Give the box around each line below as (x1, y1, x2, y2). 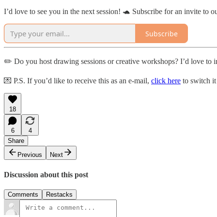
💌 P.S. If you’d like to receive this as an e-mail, (4, 77, 151, 85)
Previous (17, 151, 42, 159)
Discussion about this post (4, 170, 88, 179)
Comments (8, 190, 38, 198)
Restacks (46, 190, 73, 198)
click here (151, 77, 181, 85)
